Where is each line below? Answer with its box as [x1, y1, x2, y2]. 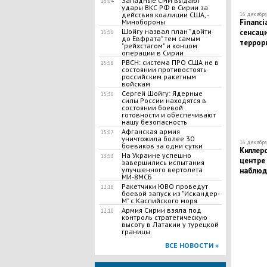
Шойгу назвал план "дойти [121, 27, 212, 36]
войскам [121, 79, 150, 88]
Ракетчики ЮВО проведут [121, 182, 208, 191]
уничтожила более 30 [121, 134, 194, 143]
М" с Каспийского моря [121, 196, 197, 205]
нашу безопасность [121, 117, 187, 126]
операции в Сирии [121, 48, 184, 57]
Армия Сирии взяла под [121, 206, 201, 215]
